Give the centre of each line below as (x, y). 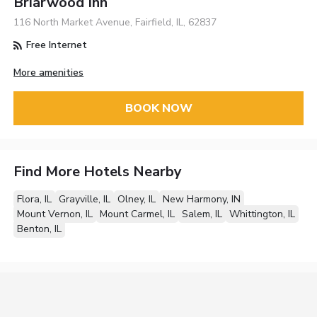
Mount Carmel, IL (138, 214)
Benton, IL (40, 229)
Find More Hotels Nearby (98, 172)
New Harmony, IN (202, 200)
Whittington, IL (263, 214)
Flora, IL (35, 200)
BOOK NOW (158, 108)
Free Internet (56, 45)
